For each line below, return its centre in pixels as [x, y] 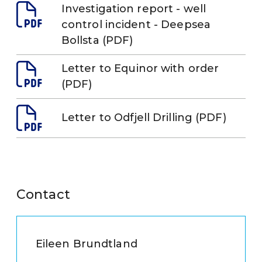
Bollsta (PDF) [97, 40]
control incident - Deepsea [136, 24]
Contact [48, 194]
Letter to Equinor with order [140, 68]
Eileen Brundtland [87, 244]
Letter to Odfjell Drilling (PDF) [144, 118]
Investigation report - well [134, 8]
